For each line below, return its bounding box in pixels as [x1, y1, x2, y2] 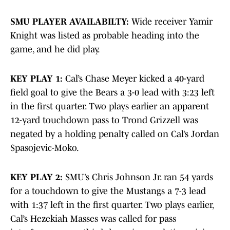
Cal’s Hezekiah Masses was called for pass [10, 214, 176, 224]
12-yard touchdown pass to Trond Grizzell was [10, 115, 198, 126]
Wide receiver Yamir [129, 16, 213, 27]
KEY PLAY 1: [10, 73, 65, 84]
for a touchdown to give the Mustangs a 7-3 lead [10, 186, 206, 197]
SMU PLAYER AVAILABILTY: [10, 16, 129, 27]
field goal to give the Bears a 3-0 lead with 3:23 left [10, 87, 215, 98]
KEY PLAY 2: [10, 172, 65, 183]
